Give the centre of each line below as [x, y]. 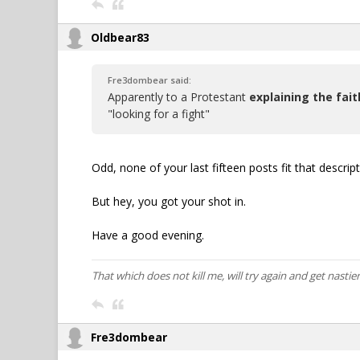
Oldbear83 [120, 37]
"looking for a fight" [159, 114]
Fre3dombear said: [149, 80]
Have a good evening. [148, 235]
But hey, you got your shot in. [169, 201]
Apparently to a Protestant [178, 97]
